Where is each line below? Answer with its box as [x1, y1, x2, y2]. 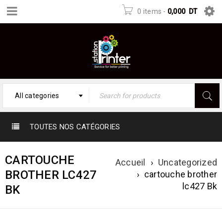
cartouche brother [144, 169, 217, 179]
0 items [137, 7, 162, 15]
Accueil [115, 157, 146, 167]
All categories [15, 92, 59, 100]
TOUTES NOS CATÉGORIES [30, 122, 120, 131]
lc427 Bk [182, 181, 217, 191]
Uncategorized [158, 157, 217, 167]
